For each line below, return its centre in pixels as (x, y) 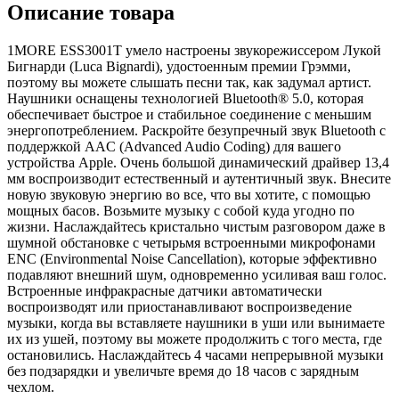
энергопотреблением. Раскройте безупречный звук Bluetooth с (196, 130)
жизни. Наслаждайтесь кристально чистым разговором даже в (196, 226)
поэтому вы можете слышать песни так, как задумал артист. (189, 82)
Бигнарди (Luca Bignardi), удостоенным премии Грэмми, (179, 66)
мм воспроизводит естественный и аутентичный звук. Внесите (199, 178)
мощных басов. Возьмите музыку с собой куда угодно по (181, 210)
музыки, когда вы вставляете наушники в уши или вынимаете (196, 322)
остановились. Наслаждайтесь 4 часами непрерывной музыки (195, 354)
